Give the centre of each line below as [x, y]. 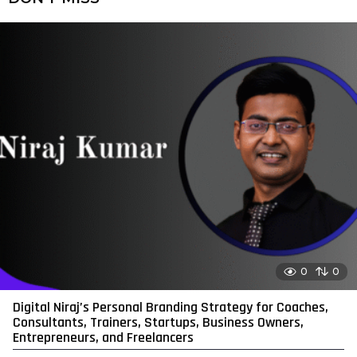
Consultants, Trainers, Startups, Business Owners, [158, 323]
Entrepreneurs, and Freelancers [103, 338]
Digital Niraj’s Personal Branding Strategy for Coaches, [171, 308]
